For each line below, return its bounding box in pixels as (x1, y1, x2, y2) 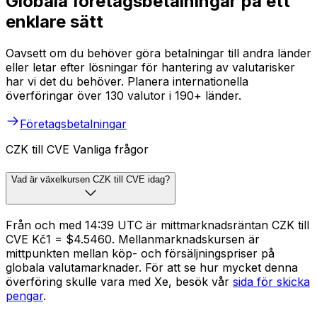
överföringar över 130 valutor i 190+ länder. (6, 88, 241, 103)
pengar (6, 288, 43, 303)
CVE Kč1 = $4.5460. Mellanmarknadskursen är (6, 231, 260, 246)
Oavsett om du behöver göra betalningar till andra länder (6, 46, 311, 61)
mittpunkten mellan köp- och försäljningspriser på (6, 246, 275, 260)
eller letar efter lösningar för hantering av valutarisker (6, 60, 295, 75)
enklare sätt (6, 11, 103, 33)
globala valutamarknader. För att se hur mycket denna (6, 260, 298, 275)
